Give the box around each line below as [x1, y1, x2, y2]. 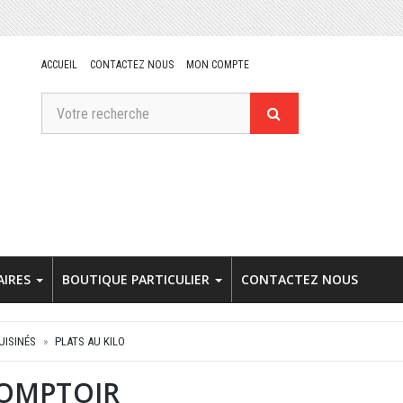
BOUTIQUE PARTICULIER [62, 271, 213, 288]
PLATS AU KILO [55, 335, 125, 348]
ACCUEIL [40, 58, 77, 71]
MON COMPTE [185, 58, 249, 71]
